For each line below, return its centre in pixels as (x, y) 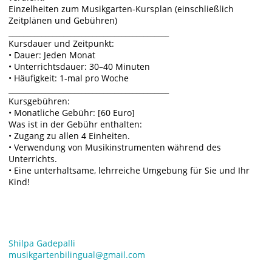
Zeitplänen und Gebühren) (63, 21)
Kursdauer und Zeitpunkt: (62, 44)
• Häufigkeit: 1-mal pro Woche (69, 78)
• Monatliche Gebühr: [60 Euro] (72, 113)
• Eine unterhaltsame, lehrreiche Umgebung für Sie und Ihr (129, 171)
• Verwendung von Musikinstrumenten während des (115, 148)
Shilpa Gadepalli (42, 243)
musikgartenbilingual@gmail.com (77, 254)
